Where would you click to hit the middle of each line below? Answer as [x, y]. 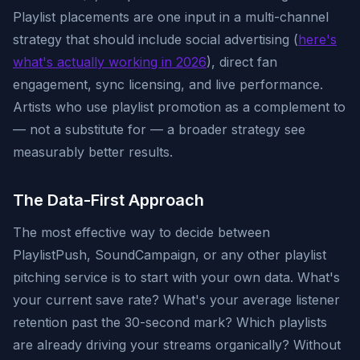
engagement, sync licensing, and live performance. [168, 84]
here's [317, 39]
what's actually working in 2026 [110, 62]
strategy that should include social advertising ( [155, 39]
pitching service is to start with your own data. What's [176, 277]
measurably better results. [93, 152]
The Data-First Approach [108, 200]
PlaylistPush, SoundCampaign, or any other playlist [170, 255]
